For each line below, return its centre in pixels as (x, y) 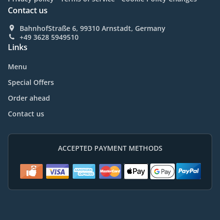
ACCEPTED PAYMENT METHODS (110, 148)
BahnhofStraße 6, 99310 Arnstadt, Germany (93, 28)
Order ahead (29, 98)
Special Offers (31, 82)
